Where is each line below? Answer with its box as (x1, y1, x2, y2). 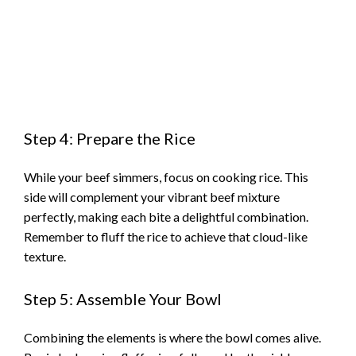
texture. (24, 248, 66, 264)
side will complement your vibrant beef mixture (24, 188, 280, 204)
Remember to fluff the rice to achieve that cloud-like (24, 228, 308, 244)
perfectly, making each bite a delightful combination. (24, 208, 308, 224)
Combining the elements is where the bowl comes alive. (24, 330, 321, 346)
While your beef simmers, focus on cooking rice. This (24, 168, 308, 184)
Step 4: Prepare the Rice (24, 128, 195, 148)
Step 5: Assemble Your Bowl (24, 289, 222, 309)
